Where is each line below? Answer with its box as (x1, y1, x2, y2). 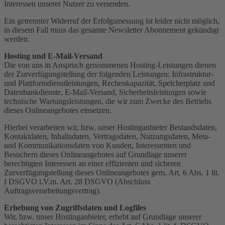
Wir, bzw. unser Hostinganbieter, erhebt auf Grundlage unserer (4, 212, 201, 221)
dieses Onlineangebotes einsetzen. (4, 105, 111, 115)
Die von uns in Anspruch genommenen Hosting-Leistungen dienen (4, 60, 216, 69)
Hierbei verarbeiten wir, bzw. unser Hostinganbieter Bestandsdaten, (4, 123, 217, 132)
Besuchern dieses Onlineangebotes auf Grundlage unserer (4, 150, 187, 159)
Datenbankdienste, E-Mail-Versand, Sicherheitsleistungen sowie (4, 87, 206, 96)
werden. (4, 34, 30, 43)
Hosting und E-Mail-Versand (4, 51, 102, 60)
